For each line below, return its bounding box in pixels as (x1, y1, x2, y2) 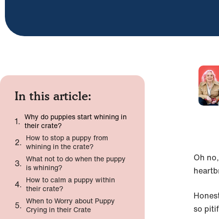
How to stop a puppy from (26, 132, 108, 143)
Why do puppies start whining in (24, 111, 127, 122)
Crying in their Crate (26, 204, 91, 215)
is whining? (26, 162, 63, 173)
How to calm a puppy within (26, 175, 115, 185)
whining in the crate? (26, 141, 94, 152)
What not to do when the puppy (26, 153, 126, 164)
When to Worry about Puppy (26, 196, 115, 206)
